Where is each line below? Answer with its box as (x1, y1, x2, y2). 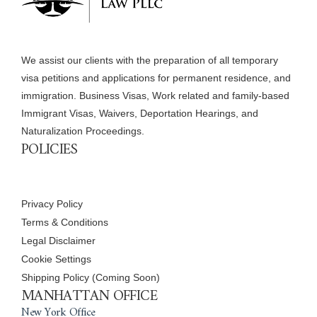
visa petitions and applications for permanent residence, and (21, 71, 291, 83)
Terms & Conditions (21, 216, 108, 228)
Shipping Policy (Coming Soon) (21, 271, 160, 283)
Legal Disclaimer (21, 234, 96, 246)
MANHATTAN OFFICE (21, 282, 157, 309)
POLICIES (21, 136, 77, 163)
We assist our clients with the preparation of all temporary (21, 54, 278, 66)
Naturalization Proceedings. (21, 125, 144, 137)
